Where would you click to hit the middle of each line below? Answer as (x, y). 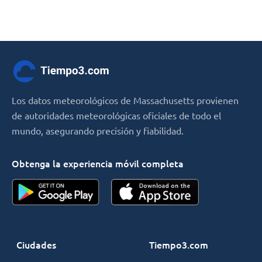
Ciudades (36, 244)
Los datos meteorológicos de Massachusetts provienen (125, 100)
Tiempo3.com (179, 244)
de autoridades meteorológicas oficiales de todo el (116, 115)
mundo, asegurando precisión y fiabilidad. (98, 130)
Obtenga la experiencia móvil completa (98, 163)
